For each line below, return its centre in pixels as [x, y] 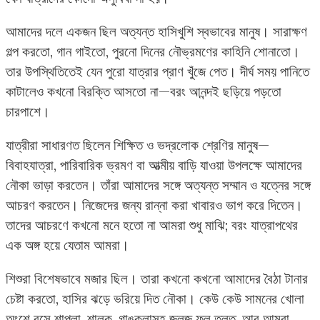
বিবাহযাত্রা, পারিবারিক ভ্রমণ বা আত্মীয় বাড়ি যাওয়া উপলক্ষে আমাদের [154, 165]
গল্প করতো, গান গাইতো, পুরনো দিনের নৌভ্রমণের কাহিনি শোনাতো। [153, 51]
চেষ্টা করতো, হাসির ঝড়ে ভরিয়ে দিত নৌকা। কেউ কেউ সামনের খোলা [155, 299]
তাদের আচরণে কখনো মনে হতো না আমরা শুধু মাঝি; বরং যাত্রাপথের [152, 225]
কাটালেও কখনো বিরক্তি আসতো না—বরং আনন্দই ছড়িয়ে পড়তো [144, 91]
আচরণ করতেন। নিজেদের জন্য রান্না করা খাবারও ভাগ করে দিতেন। [154, 205]
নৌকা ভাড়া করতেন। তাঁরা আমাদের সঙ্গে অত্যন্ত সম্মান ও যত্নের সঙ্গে [158, 185]
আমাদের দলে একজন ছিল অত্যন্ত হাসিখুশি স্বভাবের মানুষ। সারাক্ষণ [156, 31]
